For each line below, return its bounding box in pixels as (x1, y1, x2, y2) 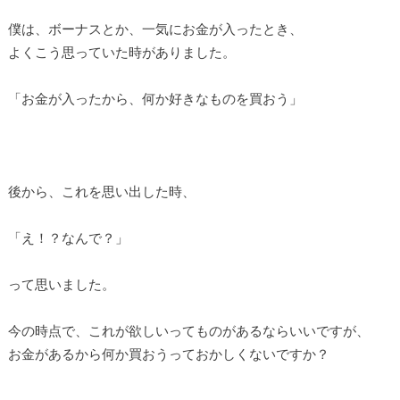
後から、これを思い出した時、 (7, 183, 196, 200)
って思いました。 (7, 276, 115, 293)
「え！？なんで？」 (7, 229, 129, 246)
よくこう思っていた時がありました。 (7, 44, 236, 61)
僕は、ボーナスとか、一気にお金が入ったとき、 (7, 21, 303, 37)
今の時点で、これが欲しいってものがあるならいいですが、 (7, 322, 370, 339)
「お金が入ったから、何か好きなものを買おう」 (7, 90, 303, 107)
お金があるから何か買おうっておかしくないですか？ (7, 346, 329, 362)
